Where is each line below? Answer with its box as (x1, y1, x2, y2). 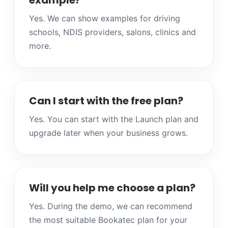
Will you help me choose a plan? (29, 181, 195, 195)
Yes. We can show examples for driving (29, 13, 180, 24)
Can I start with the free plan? (29, 94, 183, 108)
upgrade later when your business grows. (29, 128, 188, 138)
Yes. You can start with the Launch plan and (29, 114, 198, 125)
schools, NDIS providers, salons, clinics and (29, 27, 196, 38)
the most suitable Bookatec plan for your (29, 215, 187, 225)
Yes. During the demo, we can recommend (29, 201, 192, 212)
